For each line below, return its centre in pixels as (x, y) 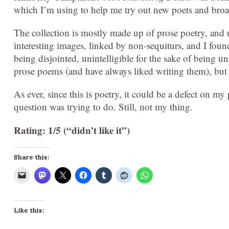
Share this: (32, 157)
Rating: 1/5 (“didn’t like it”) (72, 130)
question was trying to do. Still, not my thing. (103, 106)
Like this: (29, 210)
